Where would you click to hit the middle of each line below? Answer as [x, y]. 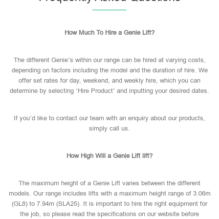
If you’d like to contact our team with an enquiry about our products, [109, 118]
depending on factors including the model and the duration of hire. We [109, 70]
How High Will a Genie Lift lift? [109, 156]
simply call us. [109, 128]
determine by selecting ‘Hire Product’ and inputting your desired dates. [109, 91]
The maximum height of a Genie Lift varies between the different [109, 183]
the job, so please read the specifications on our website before [109, 214]
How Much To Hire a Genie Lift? [109, 33]
